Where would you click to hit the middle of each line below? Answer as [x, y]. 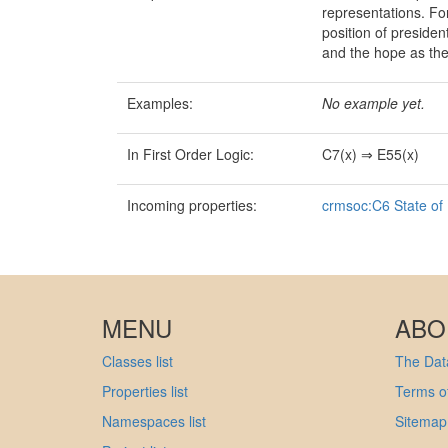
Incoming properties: [192, 205]
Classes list [137, 361]
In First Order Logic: [190, 154]
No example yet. [373, 103]
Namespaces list [154, 421]
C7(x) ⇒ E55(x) [370, 154]
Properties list [145, 391]
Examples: [160, 103]
